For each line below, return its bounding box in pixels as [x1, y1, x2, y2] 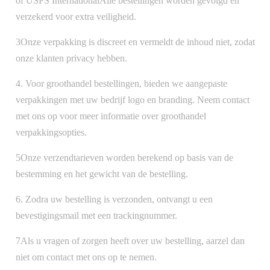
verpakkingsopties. [16, 127, 87, 137]
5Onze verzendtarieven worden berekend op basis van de [16, 152, 233, 163]
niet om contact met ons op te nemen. [16, 251, 157, 262]
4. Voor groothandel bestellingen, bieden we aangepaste [16, 78, 227, 89]
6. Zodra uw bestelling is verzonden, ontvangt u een [16, 193, 213, 204]
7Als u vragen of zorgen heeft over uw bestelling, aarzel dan [16, 235, 245, 246]
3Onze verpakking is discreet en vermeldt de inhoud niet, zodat [16, 36, 255, 47]
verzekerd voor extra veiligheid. [16, 11, 136, 22]
